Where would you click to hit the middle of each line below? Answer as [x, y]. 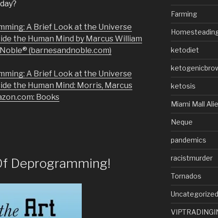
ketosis [183, 86]
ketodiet [185, 50]
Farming [184, 14]
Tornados [186, 176]
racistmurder [191, 158]
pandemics [188, 140]
